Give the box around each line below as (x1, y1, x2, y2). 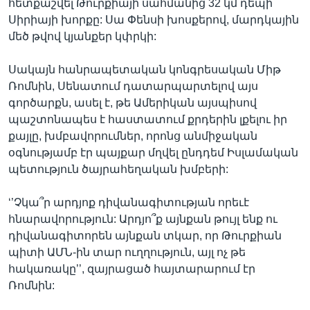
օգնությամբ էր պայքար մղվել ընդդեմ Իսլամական (8, 146, 298, 158)
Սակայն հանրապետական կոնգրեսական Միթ (8, 63, 281, 75)
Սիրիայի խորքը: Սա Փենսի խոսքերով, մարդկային (8, 13, 299, 26)
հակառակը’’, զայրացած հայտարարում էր (8, 262, 255, 275)
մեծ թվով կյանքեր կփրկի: (8, 30, 156, 42)
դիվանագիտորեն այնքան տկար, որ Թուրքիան (8, 229, 282, 241)
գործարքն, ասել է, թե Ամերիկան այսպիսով (8, 96, 257, 109)
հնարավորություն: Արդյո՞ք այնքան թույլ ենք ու (8, 212, 277, 225)
